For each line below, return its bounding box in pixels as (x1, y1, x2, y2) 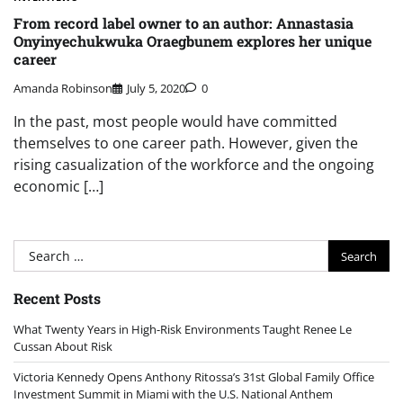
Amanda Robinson (13, 80, 112, 97)
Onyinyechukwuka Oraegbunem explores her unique (13, 31, 372, 50)
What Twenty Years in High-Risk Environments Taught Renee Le (13, 321, 352, 338)
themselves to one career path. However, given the (13, 133, 358, 154)
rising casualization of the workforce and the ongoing (13, 155, 374, 175)
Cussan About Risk (13, 338, 112, 355)
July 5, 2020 (127, 80, 185, 97)
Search (13, 240, 59, 261)
